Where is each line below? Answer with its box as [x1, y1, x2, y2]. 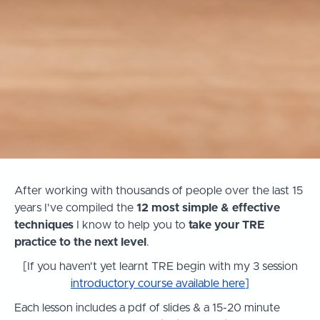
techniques [14, 219, 74, 231]
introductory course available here [71, 278, 245, 290]
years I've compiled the [14, 202, 136, 214]
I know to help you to [74, 219, 189, 231]
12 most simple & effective [136, 202, 280, 214]
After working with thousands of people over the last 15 [14, 185, 303, 197]
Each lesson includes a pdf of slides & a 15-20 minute [14, 302, 280, 314]
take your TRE [189, 219, 264, 231]
